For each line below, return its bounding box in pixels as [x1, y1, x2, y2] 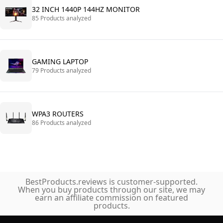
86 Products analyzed [32, 118, 91, 127]
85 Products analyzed [32, 14, 91, 22]
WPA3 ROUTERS [32, 109, 84, 118]
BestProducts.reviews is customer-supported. [25, 176, 198, 187]
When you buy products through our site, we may [18, 184, 205, 195]
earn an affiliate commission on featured [35, 192, 188, 203]
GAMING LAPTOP [32, 57, 88, 66]
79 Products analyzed [32, 66, 91, 75]
